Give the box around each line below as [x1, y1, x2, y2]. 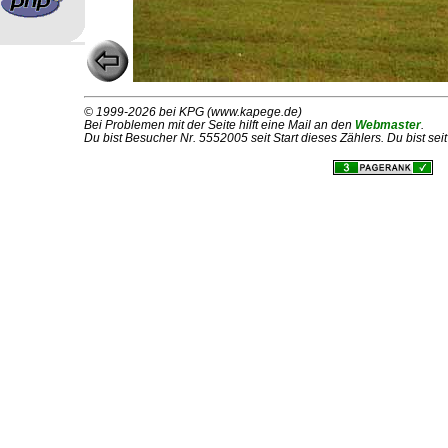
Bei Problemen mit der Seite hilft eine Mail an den [84, 117, 355, 131]
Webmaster [355, 117, 421, 131]
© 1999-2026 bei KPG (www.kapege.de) [84, 104, 302, 118]
